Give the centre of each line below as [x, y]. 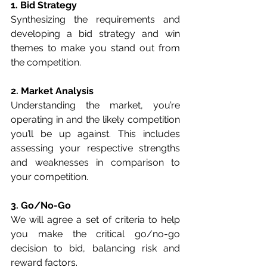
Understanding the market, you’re [95, 105]
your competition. [49, 177]
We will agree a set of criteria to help [95, 220]
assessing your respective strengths [95, 148]
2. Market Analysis [52, 91]
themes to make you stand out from [95, 48]
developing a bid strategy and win [95, 34]
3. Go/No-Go [41, 206]
